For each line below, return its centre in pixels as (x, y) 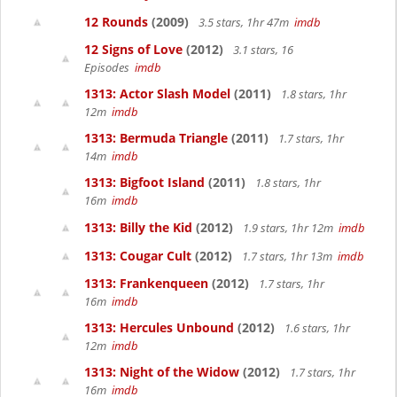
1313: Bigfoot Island (144, 182)
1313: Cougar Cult (138, 256)
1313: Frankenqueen (146, 283)
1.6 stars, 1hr (316, 328)
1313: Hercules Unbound (159, 327)
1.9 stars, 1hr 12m (289, 228)
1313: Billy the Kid (138, 227)
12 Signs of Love (133, 49)
